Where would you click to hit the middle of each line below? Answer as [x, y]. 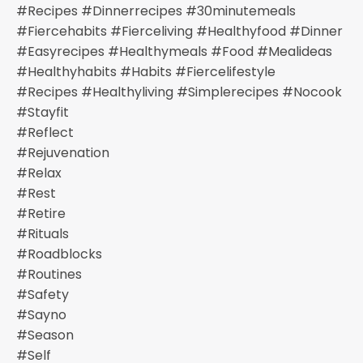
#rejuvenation [63, 152]
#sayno [41, 314]
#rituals [43, 233]
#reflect [45, 132]
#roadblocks [59, 254]
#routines [49, 274]
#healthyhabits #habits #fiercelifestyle [146, 71]
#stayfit [43, 112]
